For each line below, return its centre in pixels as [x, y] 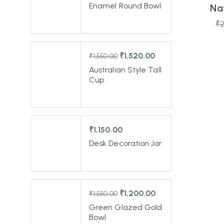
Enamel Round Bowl [125, 6]
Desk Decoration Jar [126, 143]
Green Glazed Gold [126, 207]
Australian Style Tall [125, 70]
